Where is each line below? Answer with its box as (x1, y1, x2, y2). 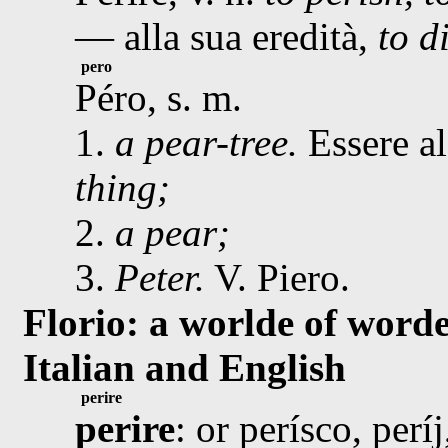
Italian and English (23, 346, 346, 389)
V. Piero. (205, 256, 350, 299)
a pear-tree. (115, 121, 298, 164)
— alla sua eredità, (75, 15, 378, 58)
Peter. (115, 256, 205, 299)
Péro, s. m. (75, 76, 242, 119)
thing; (75, 166, 170, 209)
